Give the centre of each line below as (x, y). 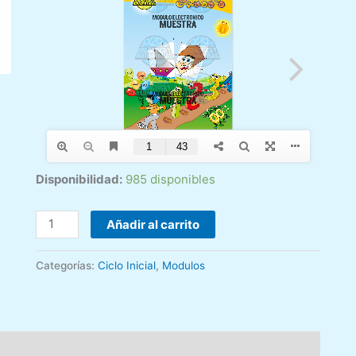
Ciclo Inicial (126, 266)
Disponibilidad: (79, 180)
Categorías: (66, 266)
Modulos (183, 266)
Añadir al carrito (153, 224)
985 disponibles (170, 180)
